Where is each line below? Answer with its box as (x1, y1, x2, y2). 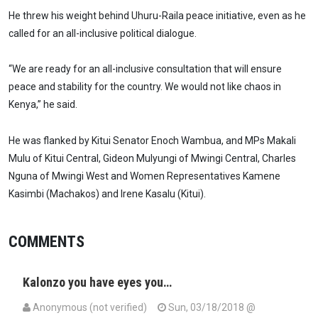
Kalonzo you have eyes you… (23, 275, 172, 290)
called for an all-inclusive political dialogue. (9, 27, 197, 39)
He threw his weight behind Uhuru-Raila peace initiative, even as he (9, 9, 306, 21)
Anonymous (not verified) (33, 302, 147, 314)
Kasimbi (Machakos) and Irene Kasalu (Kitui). (9, 188, 206, 200)
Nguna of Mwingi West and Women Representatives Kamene (9, 170, 280, 182)
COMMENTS (9, 232, 84, 251)
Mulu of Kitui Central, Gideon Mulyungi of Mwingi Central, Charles (9, 153, 296, 165)
